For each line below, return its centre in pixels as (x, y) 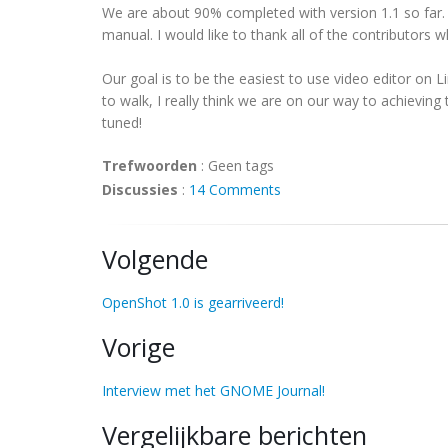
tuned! (122, 122)
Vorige (138, 347)
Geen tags (241, 165)
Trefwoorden (149, 165)
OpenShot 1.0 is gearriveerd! (193, 302)
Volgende (155, 259)
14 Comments (235, 189)
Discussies (140, 189)
